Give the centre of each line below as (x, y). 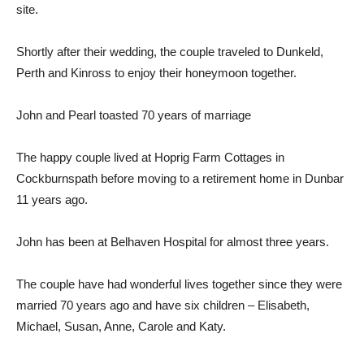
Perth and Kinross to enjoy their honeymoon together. (156, 72)
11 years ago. (52, 199)
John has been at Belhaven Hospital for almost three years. (173, 241)
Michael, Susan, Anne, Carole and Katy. (121, 326)
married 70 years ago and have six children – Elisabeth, (163, 305)
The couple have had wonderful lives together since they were (179, 284)
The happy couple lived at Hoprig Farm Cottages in (150, 157)
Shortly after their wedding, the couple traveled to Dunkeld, (170, 51)
